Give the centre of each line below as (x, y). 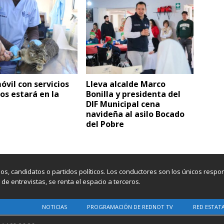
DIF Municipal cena (123, 104)
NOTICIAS (54, 207)
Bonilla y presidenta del (133, 94)
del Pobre (105, 124)
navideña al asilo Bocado (135, 114)
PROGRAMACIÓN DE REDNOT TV (130, 207)
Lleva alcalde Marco (126, 84)
